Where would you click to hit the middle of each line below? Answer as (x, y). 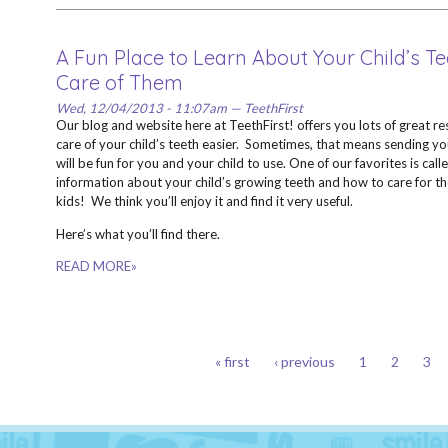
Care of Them (119, 82)
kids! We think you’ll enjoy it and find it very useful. (204, 201)
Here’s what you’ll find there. (137, 234)
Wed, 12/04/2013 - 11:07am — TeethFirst (179, 108)
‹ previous (304, 361)
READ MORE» (96, 266)
